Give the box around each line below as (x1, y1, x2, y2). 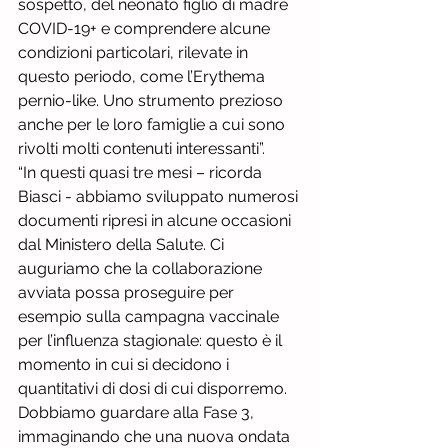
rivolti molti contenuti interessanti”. (18, 139, 265, 158)
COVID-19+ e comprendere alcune (18, 19, 274, 38)
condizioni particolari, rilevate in (18, 43, 252, 62)
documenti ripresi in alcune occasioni (18, 211, 295, 230)
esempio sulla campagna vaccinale (18, 307, 283, 326)
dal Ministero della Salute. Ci (18, 235, 228, 254)
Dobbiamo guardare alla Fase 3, (18, 403, 258, 422)
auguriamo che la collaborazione (18, 259, 266, 278)
